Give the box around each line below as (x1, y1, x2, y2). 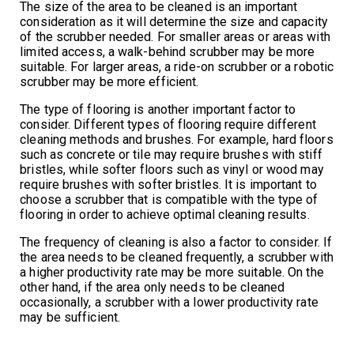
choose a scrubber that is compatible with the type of (20, 191, 318, 207)
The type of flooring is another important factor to (20, 101, 296, 117)
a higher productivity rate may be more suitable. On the (20, 264, 324, 280)
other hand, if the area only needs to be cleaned (20, 279, 285, 295)
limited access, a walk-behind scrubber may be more (20, 43, 315, 59)
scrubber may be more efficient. (20, 73, 199, 89)
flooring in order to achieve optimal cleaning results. (20, 206, 310, 222)
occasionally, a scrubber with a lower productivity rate (20, 294, 318, 310)
